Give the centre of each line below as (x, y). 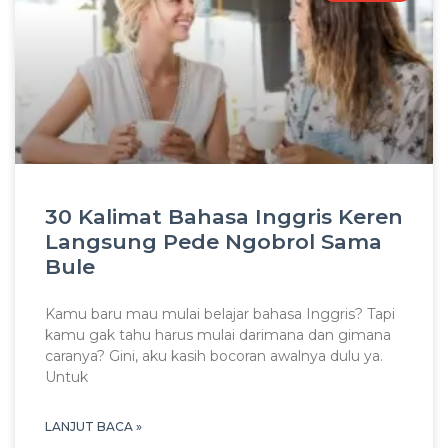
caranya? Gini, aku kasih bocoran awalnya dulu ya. (214, 356)
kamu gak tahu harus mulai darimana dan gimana (218, 335)
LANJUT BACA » (93, 427)
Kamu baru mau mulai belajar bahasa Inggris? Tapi (220, 314)
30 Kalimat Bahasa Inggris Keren (224, 217)
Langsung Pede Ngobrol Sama (213, 242)
